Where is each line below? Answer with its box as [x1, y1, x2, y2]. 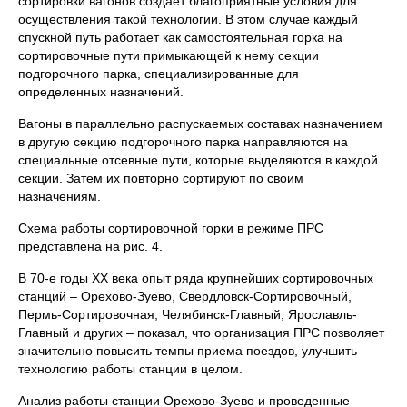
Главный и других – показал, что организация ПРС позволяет [18, 325, 384, 340]
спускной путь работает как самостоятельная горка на [18, 30, 342, 45]
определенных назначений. [18, 84, 184, 99]
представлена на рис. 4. [18, 239, 163, 253]
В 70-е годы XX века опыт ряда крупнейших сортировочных [18, 271, 373, 285]
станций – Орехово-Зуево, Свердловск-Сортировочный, [18, 289, 352, 303]
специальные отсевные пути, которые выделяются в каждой [18, 153, 378, 167]
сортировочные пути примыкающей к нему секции [18, 48, 319, 63]
